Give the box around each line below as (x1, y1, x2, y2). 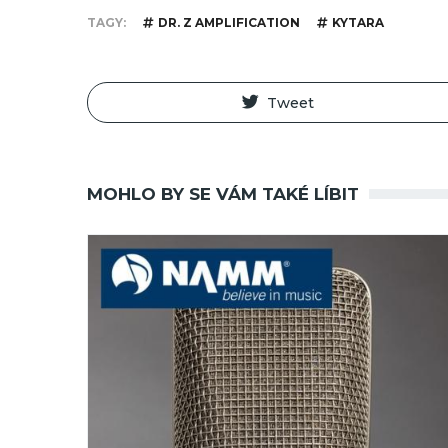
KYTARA (332, 14, 384, 30)
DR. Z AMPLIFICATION (158, 14, 300, 30)
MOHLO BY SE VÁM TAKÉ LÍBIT (87, 184, 359, 205)
